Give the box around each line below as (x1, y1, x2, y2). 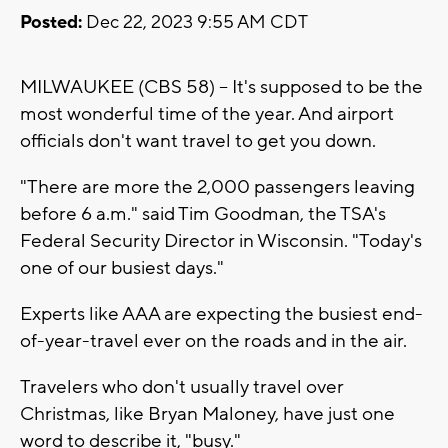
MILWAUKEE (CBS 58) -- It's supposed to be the (20, 75, 423, 100)
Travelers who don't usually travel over (20, 375, 344, 400)
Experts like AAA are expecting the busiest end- (20, 302, 423, 327)
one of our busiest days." (20, 256, 224, 281)
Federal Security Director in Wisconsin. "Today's (20, 229, 422, 254)
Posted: (20, 11, 82, 35)
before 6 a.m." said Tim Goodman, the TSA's (20, 202, 386, 227)
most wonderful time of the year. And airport (20, 102, 394, 127)
